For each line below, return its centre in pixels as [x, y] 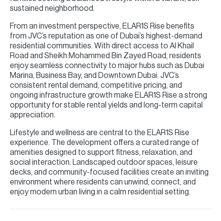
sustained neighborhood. [52, 8]
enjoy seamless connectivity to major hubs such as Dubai [107, 65]
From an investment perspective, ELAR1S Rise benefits [102, 26]
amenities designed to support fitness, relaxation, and [101, 152]
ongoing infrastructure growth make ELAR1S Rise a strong [109, 95]
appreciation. [33, 115]
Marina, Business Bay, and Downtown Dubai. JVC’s [94, 75]
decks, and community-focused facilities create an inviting [109, 172]
